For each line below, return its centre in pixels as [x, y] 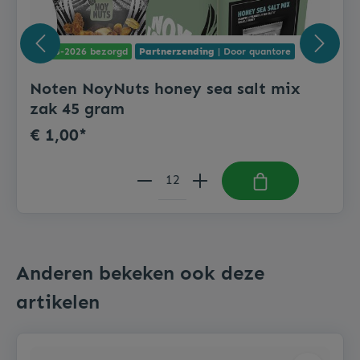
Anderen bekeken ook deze [140, 272]
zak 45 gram [77, 109]
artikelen [58, 301]
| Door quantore [253, 52]
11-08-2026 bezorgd [81, 52]
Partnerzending [177, 52]
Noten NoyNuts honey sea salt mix [165, 89]
